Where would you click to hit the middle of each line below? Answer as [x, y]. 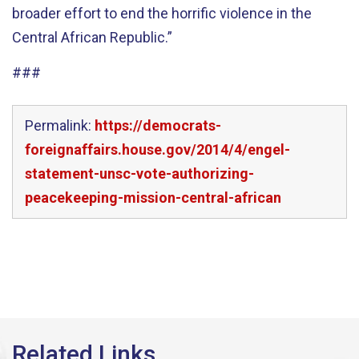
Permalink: [60, 125]
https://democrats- [158, 125]
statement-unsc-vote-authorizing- [139, 173]
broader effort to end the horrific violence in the [162, 13]
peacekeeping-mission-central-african [153, 197]
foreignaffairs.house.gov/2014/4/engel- [157, 149]
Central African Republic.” [92, 37]
